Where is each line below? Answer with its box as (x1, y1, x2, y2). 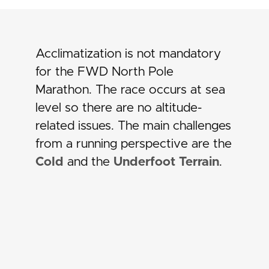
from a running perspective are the (35, 137, 232, 150)
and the (67, 155, 110, 168)
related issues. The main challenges (35, 119, 232, 132)
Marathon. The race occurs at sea (35, 83, 226, 96)
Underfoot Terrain (110, 155, 220, 168)
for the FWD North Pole (35, 65, 174, 78)
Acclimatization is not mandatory (35, 47, 222, 60)
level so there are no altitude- (35, 101, 202, 114)
